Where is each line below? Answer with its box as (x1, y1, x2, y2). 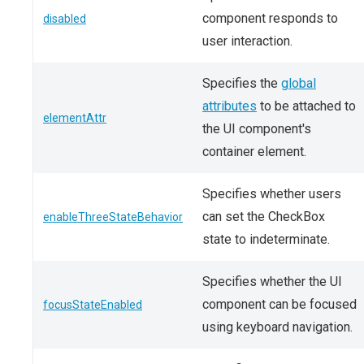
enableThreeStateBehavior (43, 210, 183, 223)
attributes (202, 98, 257, 114)
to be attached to (257, 98, 356, 114)
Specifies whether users (202, 186, 341, 201)
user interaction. (202, 33, 292, 49)
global (281, 76, 316, 91)
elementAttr (43, 111, 106, 124)
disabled (43, 12, 86, 25)
